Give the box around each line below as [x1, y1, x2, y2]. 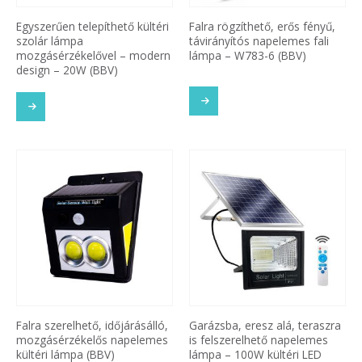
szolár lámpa [16, 33, 83, 49]
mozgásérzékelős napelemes [16, 331, 168, 347]
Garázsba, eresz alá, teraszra [189, 317, 341, 333]
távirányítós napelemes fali [189, 33, 329, 49]
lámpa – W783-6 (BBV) [189, 48, 306, 64]
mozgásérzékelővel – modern [16, 48, 170, 64]
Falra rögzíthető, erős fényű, [189, 19, 335, 35]
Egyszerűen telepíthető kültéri [16, 19, 169, 35]
